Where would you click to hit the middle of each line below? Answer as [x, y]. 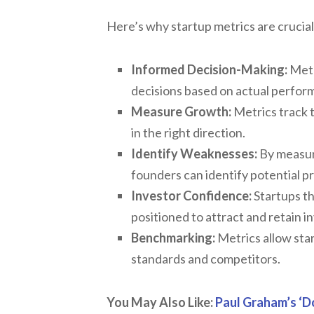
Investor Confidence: [191, 195]
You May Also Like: [161, 302]
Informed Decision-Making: [209, 69]
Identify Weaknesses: [194, 153]
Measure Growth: [181, 111]
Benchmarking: [173, 237]
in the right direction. [188, 132]
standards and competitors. [206, 258]
